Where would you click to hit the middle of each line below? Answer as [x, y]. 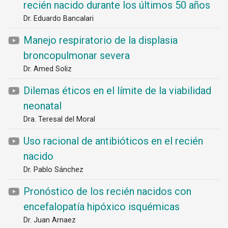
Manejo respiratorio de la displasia [101, 40]
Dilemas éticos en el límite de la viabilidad [117, 91]
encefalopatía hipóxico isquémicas [102, 207]
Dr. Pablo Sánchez [53, 169]
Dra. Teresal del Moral [59, 119]
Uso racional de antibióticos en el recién [113, 141]
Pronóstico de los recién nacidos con [107, 191]
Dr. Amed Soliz [48, 69]
